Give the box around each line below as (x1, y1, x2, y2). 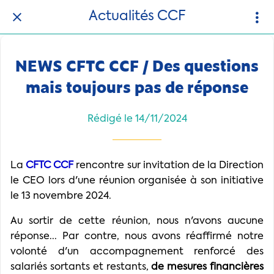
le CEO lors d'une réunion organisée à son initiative (10, 176, 264, 186)
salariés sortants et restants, (10, 262, 152, 272)
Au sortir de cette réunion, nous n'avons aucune (10, 216, 264, 226)
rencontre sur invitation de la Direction (73, 160, 264, 171)
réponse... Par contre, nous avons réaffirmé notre (10, 231, 264, 242)
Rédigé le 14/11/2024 (87, 114, 187, 124)
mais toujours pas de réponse (26, 76, 248, 97)
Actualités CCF (88, 10, 186, 23)
